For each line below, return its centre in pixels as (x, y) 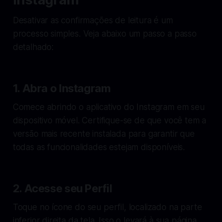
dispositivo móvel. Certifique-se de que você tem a (110, 120)
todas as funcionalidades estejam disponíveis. (99, 147)
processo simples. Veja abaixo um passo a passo (105, 33)
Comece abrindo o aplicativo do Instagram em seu (109, 107)
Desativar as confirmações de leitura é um (93, 20)
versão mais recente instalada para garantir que (104, 134)
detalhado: (33, 47)
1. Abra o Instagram (62, 88)
